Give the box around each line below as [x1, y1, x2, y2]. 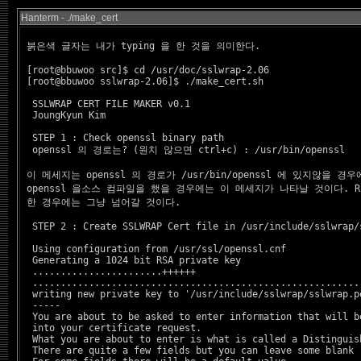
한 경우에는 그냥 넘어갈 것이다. [21, 197, 180, 208]
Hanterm [21, 12, 59, 23]
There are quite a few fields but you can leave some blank [21, 345, 354, 356]
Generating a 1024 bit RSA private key [21, 255, 241, 266]
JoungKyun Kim [21, 110, 111, 121]
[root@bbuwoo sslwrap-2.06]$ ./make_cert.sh [21, 76, 263, 87]
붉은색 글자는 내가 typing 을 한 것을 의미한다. [27, 40, 260, 52]
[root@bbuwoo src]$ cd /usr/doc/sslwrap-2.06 [21, 64, 269, 76]
